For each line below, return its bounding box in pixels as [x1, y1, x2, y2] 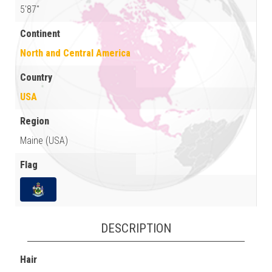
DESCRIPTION [101, 221, 171, 236]
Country [20, 71, 52, 83]
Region [20, 115, 49, 127]
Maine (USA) [20, 134, 68, 146]
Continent [20, 27, 60, 39]
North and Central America [20, 47, 131, 59]
